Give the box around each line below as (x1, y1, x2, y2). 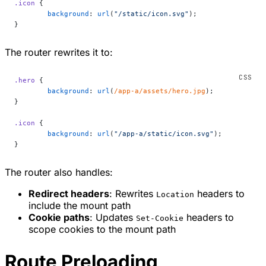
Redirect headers (28, 187, 109, 199)
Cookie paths (28, 211, 90, 223)
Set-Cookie (136, 213, 183, 223)
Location (156, 189, 194, 199)
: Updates (90, 211, 136, 223)
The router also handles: (5, 166, 113, 178)
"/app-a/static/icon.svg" (114, 129, 214, 138)
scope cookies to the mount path (28, 223, 176, 235)
